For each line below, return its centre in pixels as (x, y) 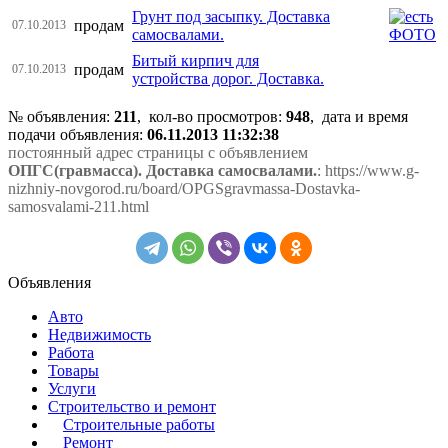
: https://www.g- (368, 170)
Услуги (72, 388)
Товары (73, 370)
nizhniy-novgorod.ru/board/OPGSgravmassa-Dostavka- (184, 188)
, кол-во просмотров (207, 116)
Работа (71, 352)
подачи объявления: (77, 134)
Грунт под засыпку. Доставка (231, 16)
